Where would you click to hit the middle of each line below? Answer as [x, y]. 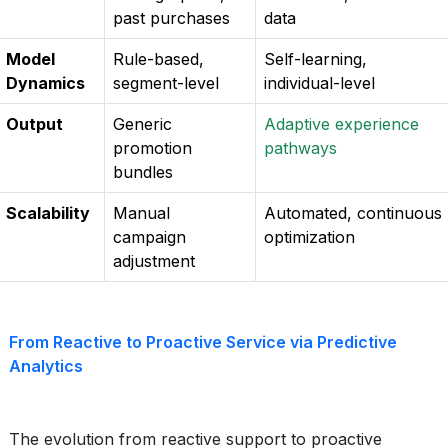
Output [34, 124]
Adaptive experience [341, 124]
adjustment [154, 261]
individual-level [319, 83]
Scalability [48, 213]
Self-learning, [315, 59]
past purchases [171, 18]
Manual [141, 213]
